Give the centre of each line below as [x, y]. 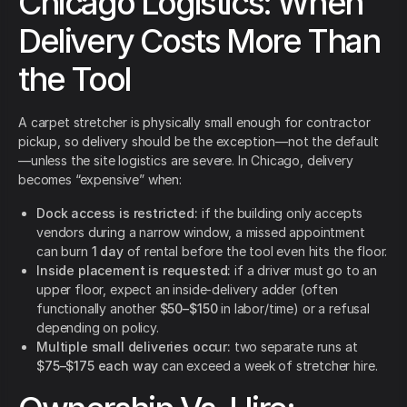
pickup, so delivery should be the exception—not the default [199, 141]
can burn [64, 251]
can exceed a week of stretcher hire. [268, 365]
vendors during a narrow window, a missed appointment [201, 232]
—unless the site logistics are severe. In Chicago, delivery [186, 160]
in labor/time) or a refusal [293, 308]
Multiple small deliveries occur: [134, 346]
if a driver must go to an [304, 270]
